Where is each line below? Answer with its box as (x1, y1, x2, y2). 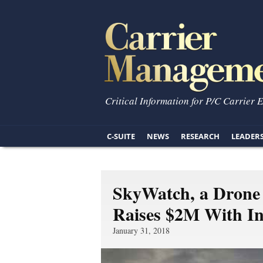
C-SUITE (107, 131, 135, 141)
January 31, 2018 (113, 225, 170, 236)
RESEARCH (181, 131, 220, 141)
